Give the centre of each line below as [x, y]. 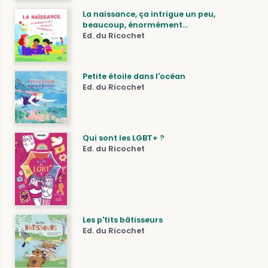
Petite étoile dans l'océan [134, 76]
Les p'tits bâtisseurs [123, 220]
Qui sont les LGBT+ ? [124, 138]
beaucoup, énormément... [135, 25]
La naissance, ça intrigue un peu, [149, 14]
